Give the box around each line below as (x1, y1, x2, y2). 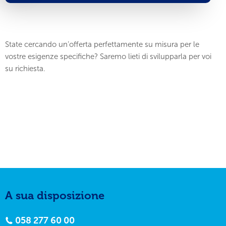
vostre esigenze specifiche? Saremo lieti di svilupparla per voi (5, 52, 211, 61)
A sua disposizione (5, 189, 104, 202)
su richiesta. (5, 64, 45, 73)
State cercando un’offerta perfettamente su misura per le (5, 40, 199, 49)
